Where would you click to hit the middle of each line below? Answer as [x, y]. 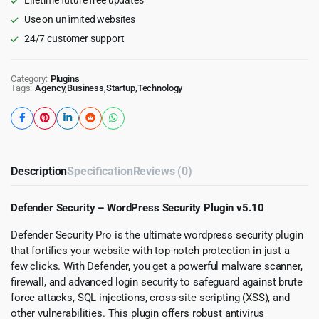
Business [86, 88]
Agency [50, 88]
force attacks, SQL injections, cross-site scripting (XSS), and [150, 297]
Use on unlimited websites [80, 19]
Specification [100, 171]
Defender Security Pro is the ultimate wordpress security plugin [157, 235]
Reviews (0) [162, 171]
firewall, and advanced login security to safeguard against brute [157, 282]
